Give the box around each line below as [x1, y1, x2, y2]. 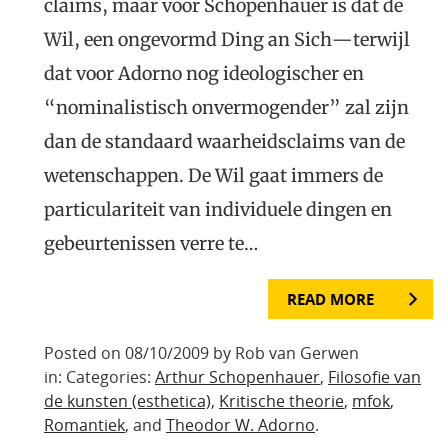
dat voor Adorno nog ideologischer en [44, 62, 364, 86]
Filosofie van [328, 365, 421, 388]
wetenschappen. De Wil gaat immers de [44, 164, 383, 188]
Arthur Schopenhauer [155, 365, 320, 388]
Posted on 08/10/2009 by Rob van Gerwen [44, 341, 359, 364]
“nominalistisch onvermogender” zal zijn [44, 96, 409, 120]
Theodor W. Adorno [166, 413, 315, 436]
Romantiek [44, 413, 125, 436]
